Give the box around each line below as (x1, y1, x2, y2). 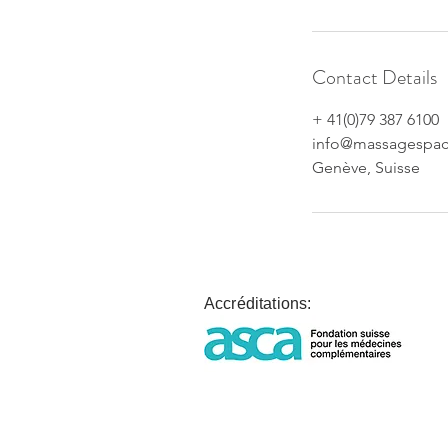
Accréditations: (204, 295, 312, 312)
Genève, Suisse (312, 158, 420, 177)
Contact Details (312, 63, 437, 92)
